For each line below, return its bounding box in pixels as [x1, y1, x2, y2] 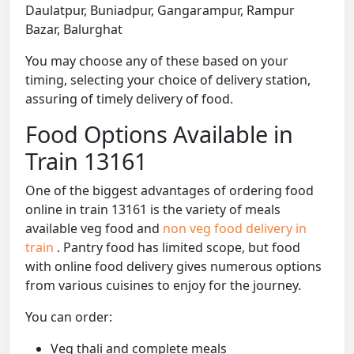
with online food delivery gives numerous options [25, 258, 322, 276]
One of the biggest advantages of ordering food [25, 182, 314, 200]
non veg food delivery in [163, 220, 307, 238]
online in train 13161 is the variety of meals [25, 201, 281, 219]
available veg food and [25, 220, 163, 238]
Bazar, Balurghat [25, 21, 122, 39]
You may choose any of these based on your [25, 52, 288, 70]
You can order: [25, 308, 112, 326]
